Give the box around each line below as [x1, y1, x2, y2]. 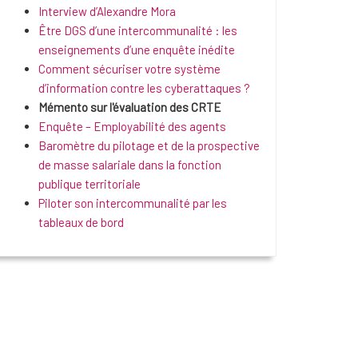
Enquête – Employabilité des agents [38, 119, 226, 133]
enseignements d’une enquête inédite [38, 42, 235, 57]
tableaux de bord [38, 215, 124, 229]
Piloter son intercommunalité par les [38, 196, 227, 210]
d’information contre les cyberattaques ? [38, 81, 250, 95]
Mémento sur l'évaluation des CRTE [38, 100, 221, 114]
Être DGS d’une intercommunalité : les [38, 23, 237, 38]
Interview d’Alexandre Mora [38, 4, 176, 18]
